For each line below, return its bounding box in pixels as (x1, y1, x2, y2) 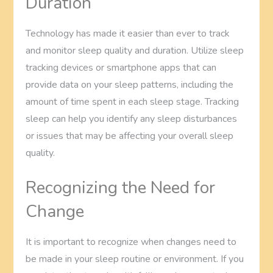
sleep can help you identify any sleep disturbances (26, 112, 238, 126)
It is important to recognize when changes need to (26, 235, 237, 249)
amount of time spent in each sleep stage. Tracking (26, 94, 239, 108)
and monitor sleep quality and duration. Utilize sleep (26, 43, 244, 57)
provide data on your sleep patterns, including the (26, 77, 234, 91)
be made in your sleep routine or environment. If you (26, 252, 244, 266)
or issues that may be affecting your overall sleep (26, 129, 234, 143)
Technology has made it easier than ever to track (26, 26, 230, 40)
